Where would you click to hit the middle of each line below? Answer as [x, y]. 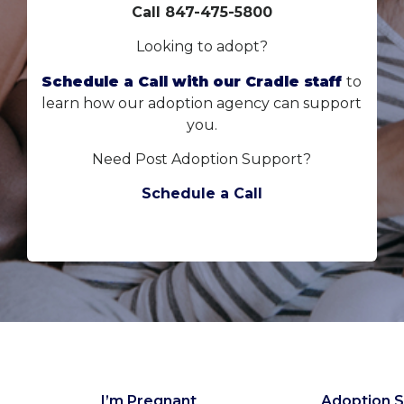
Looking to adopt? [202, 47]
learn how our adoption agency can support [202, 103]
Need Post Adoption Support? [202, 160]
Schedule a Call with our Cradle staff [194, 81]
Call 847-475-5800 [202, 12]
